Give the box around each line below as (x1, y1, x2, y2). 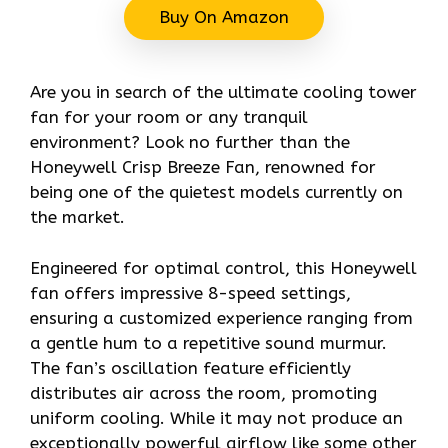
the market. (30, 207, 125, 228)
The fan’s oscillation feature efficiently (30, 357, 351, 378)
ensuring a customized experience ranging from (30, 307, 413, 328)
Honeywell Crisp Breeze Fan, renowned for (30, 157, 376, 178)
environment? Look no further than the (30, 132, 350, 153)
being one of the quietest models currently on (30, 182, 403, 203)
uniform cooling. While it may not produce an (30, 407, 403, 428)
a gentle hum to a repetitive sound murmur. (30, 332, 387, 353)
